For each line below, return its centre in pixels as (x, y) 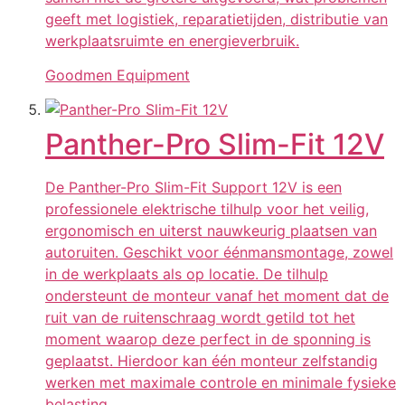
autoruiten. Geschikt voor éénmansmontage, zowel (219, 253)
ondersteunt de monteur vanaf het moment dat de (217, 296)
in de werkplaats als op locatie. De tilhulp (187, 274)
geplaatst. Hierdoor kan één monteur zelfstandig (212, 361)
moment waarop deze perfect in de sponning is (208, 339)
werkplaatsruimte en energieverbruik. (172, 40)
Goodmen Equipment (118, 75)
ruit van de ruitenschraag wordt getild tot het (200, 318)
